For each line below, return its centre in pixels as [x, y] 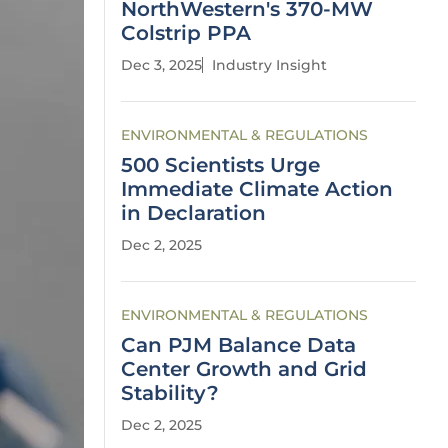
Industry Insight [269, 65]
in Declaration [193, 213]
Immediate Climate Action [257, 189]
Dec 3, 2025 [161, 65]
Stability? [170, 393]
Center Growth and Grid [244, 369]
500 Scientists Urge [220, 165]
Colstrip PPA [186, 33]
